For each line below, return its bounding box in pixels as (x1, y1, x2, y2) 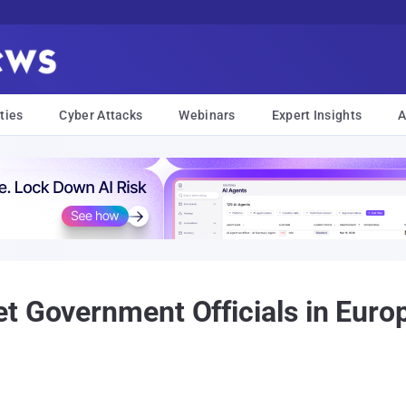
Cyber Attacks (59, 108, 143, 122)
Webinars (179, 108, 236, 122)
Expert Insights (271, 108, 362, 122)
